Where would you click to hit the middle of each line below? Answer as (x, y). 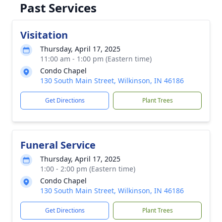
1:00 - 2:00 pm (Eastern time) (88, 169)
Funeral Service (58, 145)
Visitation (44, 35)
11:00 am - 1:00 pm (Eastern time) (96, 59)
